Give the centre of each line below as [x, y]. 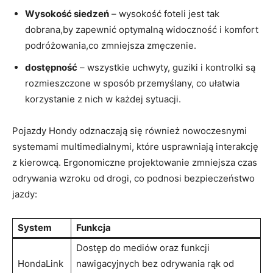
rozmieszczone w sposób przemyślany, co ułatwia [132, 83]
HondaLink [41, 264]
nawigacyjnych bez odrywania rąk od [155, 264]
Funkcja [94, 228]
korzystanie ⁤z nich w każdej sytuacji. [103, 99]
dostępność [51, 68]
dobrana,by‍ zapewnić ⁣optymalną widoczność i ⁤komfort [142, 30]
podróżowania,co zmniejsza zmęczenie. [111, 46]
